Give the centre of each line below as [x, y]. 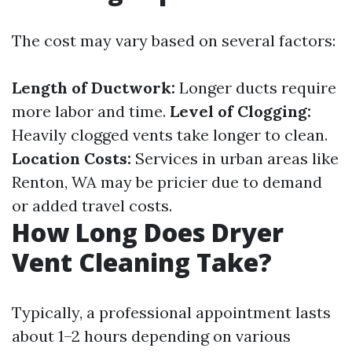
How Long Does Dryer [148, 232]
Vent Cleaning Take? [142, 262]
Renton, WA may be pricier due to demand [167, 182]
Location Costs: [71, 158]
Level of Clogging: [240, 111]
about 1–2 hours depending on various [151, 336]
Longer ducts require [256, 88]
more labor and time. [91, 111]
